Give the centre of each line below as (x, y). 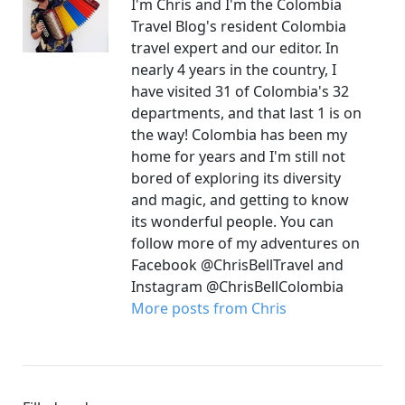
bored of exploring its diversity (236, 179)
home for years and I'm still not (238, 157)
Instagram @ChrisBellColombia (237, 287)
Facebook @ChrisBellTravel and (237, 265)
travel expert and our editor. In (235, 48)
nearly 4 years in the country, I (234, 70)
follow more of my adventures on (245, 244)
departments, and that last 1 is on (246, 113)
